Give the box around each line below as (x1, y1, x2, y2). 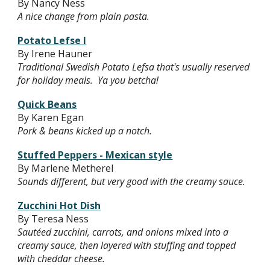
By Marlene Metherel (17, 162, 114, 175)
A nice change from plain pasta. (17, 10, 150, 23)
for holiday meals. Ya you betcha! (17, 74, 159, 87)
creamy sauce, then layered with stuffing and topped (17, 239, 236, 252)
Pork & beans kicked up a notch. (17, 124, 152, 137)
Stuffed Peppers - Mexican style (17, 148, 173, 162)
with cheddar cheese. (17, 252, 105, 265)
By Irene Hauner (17, 47, 93, 60)
